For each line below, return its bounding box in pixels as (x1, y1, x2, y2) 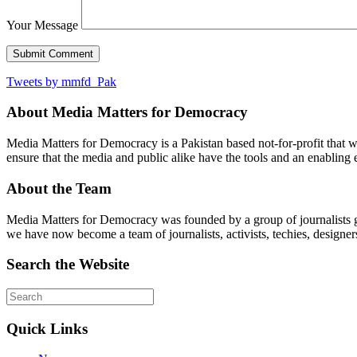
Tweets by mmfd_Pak (6, 74, 116, 88)
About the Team (6, 179, 112, 197)
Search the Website (6, 256, 129, 273)
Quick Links (6, 320, 88, 337)
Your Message (6, 18, 78, 32)
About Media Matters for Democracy (6, 104, 248, 121)
